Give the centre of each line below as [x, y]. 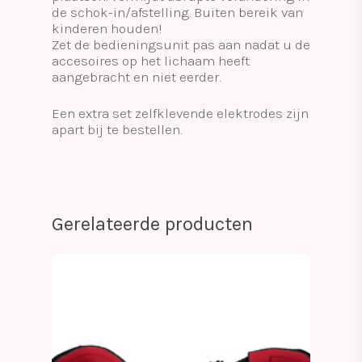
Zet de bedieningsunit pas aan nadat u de [181, 44]
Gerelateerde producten [152, 223]
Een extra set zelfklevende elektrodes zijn [180, 113]
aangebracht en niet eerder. [136, 76]
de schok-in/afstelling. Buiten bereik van [177, 12]
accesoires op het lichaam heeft [151, 60]
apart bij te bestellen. [117, 129]
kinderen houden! [107, 28]
